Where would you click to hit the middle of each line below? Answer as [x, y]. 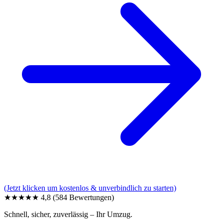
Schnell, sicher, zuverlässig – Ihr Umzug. [68, 215]
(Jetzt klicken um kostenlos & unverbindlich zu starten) [90, 188]
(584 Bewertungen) [83, 198]
